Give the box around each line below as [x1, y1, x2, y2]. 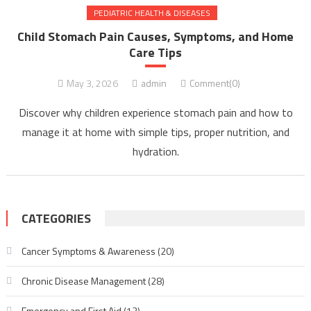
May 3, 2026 [66, 76, 118, 91]
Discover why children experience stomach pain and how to [18, 104, 293, 121]
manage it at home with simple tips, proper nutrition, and [22, 124, 289, 141]
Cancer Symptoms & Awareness [21, 244, 155, 259]
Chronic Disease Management [21, 274, 146, 289]
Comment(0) [189, 76, 240, 91]
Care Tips [129, 43, 182, 62]
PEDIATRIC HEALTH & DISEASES [94, 6, 210, 20]
